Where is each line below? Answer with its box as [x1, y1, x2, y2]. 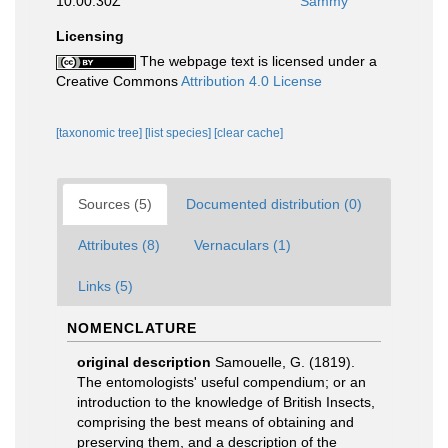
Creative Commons [56, 73, 181, 89]
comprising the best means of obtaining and [77, 414, 354, 430]
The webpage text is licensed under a [136, 53, 377, 69]
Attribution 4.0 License [181, 73, 322, 89]
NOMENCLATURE [67, 320, 197, 336]
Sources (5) [78, 196, 152, 212]
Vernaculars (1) [194, 237, 291, 253]
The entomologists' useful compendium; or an [77, 374, 366, 390]
